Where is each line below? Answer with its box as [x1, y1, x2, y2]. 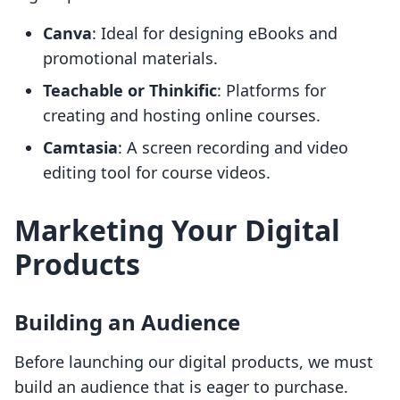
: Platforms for [217, 79, 326, 102]
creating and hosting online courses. [43, 104, 321, 127]
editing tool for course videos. [43, 162, 271, 184]
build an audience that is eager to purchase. [14, 376, 348, 398]
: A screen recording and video [118, 137, 348, 159]
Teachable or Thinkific [43, 79, 217, 102]
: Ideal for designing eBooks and [92, 22, 337, 45]
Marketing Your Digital [14, 211, 340, 250]
